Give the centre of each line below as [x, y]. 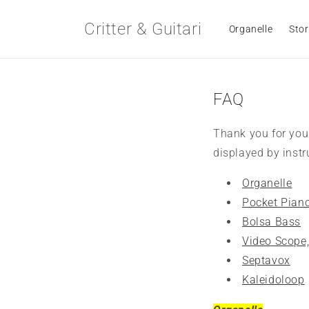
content [40, 22]
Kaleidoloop [273, 279]
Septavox [266, 260]
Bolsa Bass [271, 221]
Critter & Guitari [143, 29]
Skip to [38, 9]
